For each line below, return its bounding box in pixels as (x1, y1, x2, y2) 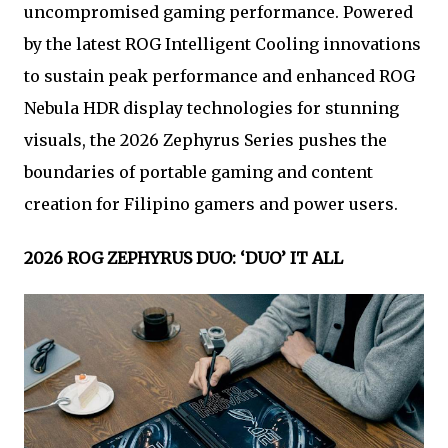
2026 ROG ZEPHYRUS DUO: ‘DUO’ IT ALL (24, 248, 343, 269)
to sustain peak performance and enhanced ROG (24, 66, 415, 87)
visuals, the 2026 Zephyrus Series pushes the (24, 130, 387, 151)
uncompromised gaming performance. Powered (24, 2, 413, 23)
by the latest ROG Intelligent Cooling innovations (24, 34, 421, 55)
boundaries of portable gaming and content (24, 162, 373, 183)
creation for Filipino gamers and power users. (24, 194, 398, 215)
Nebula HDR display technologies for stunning (24, 98, 399, 119)
